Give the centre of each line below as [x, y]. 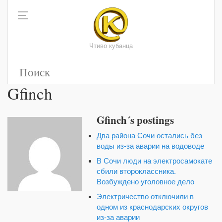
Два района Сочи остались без [149, 135]
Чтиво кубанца [111, 46]
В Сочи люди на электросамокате [154, 161]
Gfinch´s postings [135, 120]
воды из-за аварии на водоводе [150, 146]
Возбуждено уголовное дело [145, 181]
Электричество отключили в [145, 196]
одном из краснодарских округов [152, 207]
